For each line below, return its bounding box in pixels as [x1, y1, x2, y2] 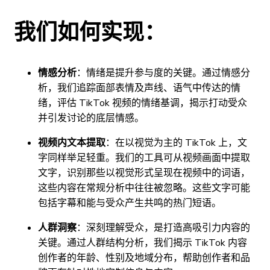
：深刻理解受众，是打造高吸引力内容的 [77, 221, 250, 235]
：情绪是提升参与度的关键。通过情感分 [77, 66, 250, 80]
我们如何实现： [14, 18, 166, 45]
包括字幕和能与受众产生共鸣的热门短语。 [38, 196, 221, 210]
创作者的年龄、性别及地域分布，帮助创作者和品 [38, 251, 250, 265]
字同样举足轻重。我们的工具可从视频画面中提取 [38, 151, 250, 165]
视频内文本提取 [38, 136, 105, 150]
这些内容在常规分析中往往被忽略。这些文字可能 [38, 181, 250, 195]
